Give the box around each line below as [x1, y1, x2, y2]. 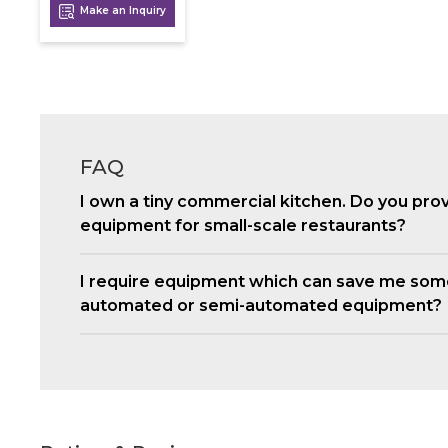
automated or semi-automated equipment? [80, 295, 442, 315]
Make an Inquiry [76, 3, 166, 17]
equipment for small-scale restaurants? [80, 215, 406, 235]
